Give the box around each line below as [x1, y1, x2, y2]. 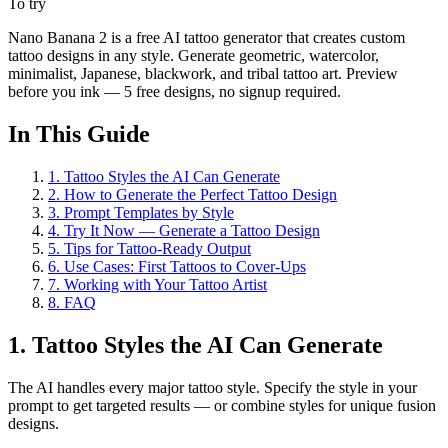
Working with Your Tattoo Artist [64, 276, 267, 294]
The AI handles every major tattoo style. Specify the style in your [8, 378, 417, 396]
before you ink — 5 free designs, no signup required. [8, 83, 341, 101]
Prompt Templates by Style [64, 204, 234, 222]
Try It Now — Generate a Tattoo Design [64, 222, 320, 240]
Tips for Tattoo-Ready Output [64, 240, 251, 258]
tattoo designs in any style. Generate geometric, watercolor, [8, 47, 379, 65]
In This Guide [8, 121, 150, 148]
